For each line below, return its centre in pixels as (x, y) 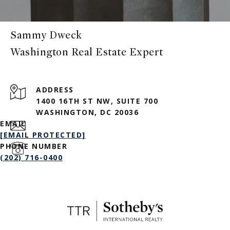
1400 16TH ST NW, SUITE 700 (97, 101)
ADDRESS (55, 90)
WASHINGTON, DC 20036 (87, 112)
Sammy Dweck (46, 35)
